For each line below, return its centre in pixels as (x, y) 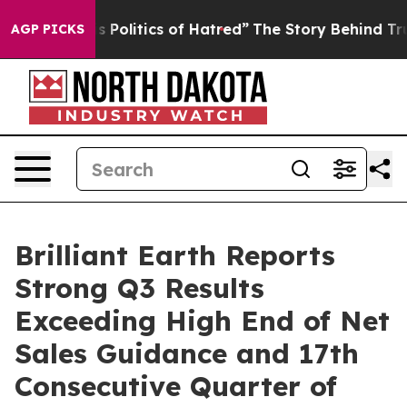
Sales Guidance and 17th (187, 353)
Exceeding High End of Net (202, 321)
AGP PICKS (48, 29)
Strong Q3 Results (139, 288)
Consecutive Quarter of (176, 386)
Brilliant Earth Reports (175, 255)
